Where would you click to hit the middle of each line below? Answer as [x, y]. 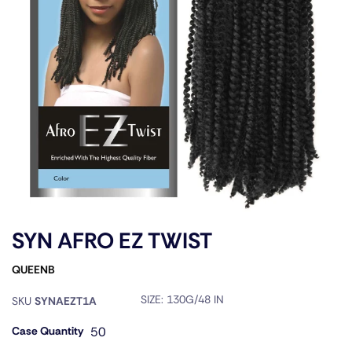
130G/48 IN [195, 299]
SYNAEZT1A [66, 301]
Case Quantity [48, 330]
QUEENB [33, 269]
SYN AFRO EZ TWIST [112, 240]
